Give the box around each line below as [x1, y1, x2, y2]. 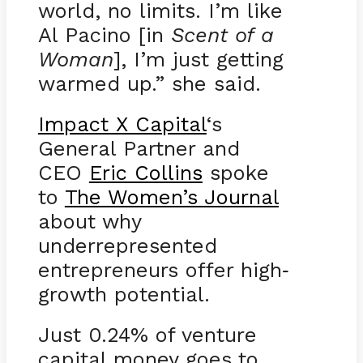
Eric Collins [88, 160, 203, 185]
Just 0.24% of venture [37, 322, 257, 347]
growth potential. [37, 281, 210, 306]
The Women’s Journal [64, 184, 279, 209]
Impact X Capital [37, 111, 207, 136]
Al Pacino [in [37, 22, 171, 47]
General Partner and [37, 135, 240, 160]
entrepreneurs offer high [37, 257, 282, 282]
